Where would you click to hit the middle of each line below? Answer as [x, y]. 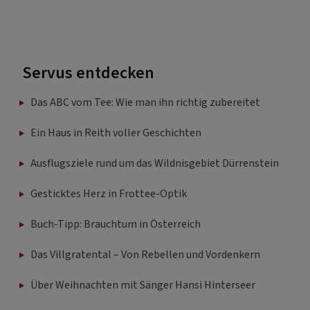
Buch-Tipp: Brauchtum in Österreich [116, 225]
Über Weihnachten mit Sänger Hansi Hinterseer [143, 285]
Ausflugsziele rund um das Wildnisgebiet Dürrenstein [155, 164]
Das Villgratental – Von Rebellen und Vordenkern [145, 255]
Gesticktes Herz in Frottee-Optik [109, 194]
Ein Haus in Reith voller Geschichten [116, 133]
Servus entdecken [88, 73]
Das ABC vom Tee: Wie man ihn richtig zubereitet [145, 103]
